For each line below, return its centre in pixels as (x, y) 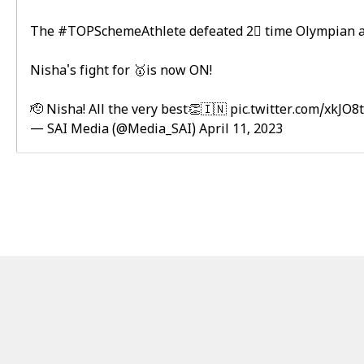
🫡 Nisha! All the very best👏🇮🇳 (130, 110)
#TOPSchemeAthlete (122, 32)
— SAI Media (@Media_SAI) (115, 130)
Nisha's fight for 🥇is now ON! (121, 71)
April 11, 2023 (241, 130)
